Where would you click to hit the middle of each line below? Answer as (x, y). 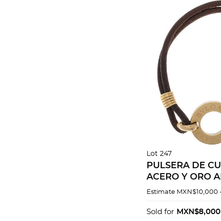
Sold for (160, 212)
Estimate (161, 192)
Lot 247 (159, 154)
